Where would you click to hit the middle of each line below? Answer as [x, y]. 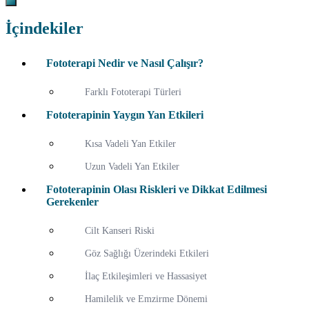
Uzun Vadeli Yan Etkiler [132, 167]
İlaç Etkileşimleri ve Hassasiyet [146, 276]
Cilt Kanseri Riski [120, 231]
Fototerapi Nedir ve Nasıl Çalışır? [125, 63]
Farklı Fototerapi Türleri [133, 92]
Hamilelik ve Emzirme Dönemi [146, 299]
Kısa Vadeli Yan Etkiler [130, 144]
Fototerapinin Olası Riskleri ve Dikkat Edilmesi [157, 190]
